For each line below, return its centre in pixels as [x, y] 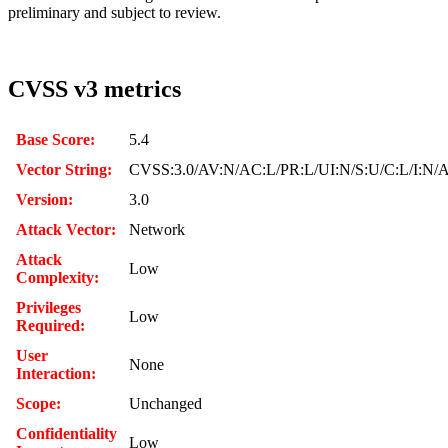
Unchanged [165, 403]
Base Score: [55, 139]
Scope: [38, 403]
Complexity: [57, 277]
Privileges [48, 307]
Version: [44, 199]
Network [157, 229]
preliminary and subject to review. [114, 13]
